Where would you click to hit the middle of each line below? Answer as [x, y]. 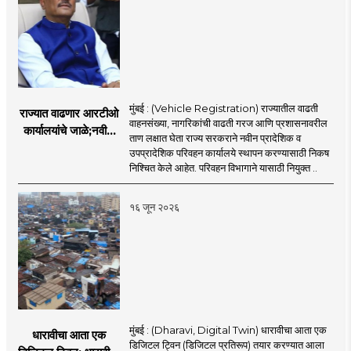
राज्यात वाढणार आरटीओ [69, 113]
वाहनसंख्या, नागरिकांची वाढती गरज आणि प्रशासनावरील [228, 123]
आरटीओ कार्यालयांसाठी [69, 147]
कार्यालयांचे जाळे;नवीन [69, 130]
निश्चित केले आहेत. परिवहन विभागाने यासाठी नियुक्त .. [223, 167]
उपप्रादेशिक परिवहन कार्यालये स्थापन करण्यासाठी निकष [229, 152]
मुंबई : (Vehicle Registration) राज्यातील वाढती [223, 108]
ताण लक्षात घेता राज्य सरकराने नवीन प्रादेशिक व [215, 138]
